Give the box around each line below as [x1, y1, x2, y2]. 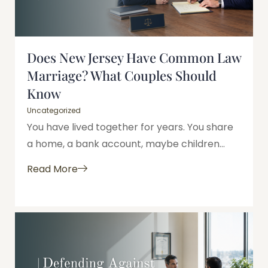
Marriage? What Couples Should [27, 66, 217, 84]
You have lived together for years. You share [27, 120, 233, 134]
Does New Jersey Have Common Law [27, 48, 241, 66]
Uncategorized [27, 105, 81, 115]
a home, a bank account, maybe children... [27, 136, 225, 151]
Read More [27, 162, 78, 176]
